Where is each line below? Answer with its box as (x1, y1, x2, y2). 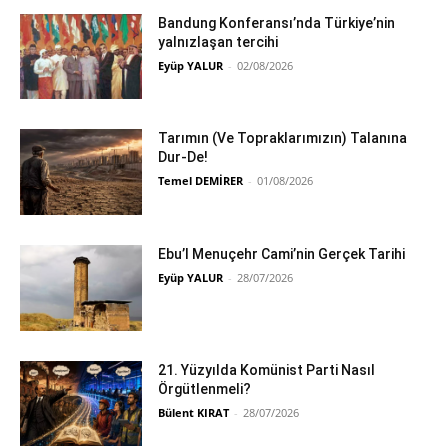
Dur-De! (158, 149, 209, 166)
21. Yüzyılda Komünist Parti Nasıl (158, 361, 376, 378)
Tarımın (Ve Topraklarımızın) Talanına (158, 130, 408, 147)
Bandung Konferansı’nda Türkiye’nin (158, 14, 396, 31)
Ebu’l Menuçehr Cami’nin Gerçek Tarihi (158, 246, 406, 263)
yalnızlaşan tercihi (158, 33, 279, 50)
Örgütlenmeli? (158, 380, 252, 397)
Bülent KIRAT (158, 404, 230, 420)
